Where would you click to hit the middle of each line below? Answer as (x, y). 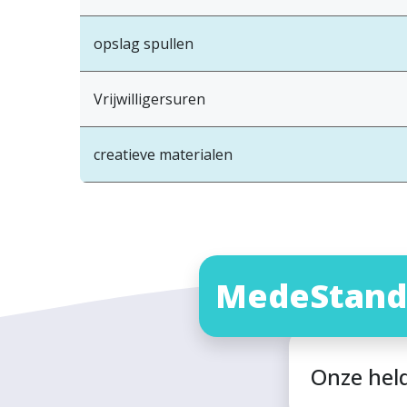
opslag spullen (144, 44)
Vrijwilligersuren (149, 99)
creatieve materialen (163, 155)
